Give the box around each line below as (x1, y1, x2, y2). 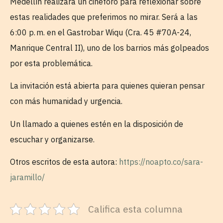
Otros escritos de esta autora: (10, 157, 119, 167)
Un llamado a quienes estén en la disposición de (10, 118, 183, 129)
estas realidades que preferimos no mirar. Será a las (10, 11, 198, 22)
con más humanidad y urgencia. (10, 96, 124, 107)
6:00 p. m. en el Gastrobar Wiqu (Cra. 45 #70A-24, (10, 27, 191, 37)
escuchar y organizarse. (10, 134, 95, 144)
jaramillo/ (10, 172, 45, 183)
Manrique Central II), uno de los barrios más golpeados (10, 42, 209, 53)
